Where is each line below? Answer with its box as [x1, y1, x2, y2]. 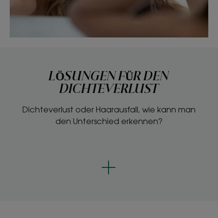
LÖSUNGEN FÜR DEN [49, 71, 169, 83]
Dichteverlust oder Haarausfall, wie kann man [22, 104, 196, 114]
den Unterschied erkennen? [55, 116, 163, 126]
